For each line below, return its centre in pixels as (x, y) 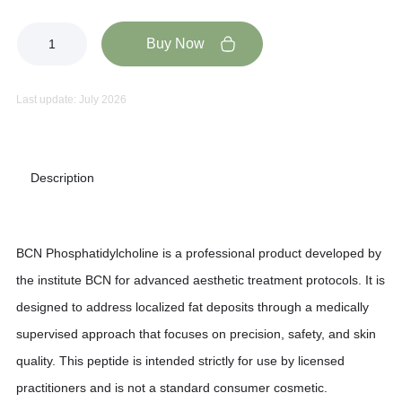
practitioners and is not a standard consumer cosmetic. (172, 387)
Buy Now (175, 43)
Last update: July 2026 (71, 99)
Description (62, 177)
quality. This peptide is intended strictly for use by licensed (180, 360)
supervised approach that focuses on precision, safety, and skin (196, 333)
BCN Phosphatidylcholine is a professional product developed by (199, 253)
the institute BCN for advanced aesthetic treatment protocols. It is (201, 280)
